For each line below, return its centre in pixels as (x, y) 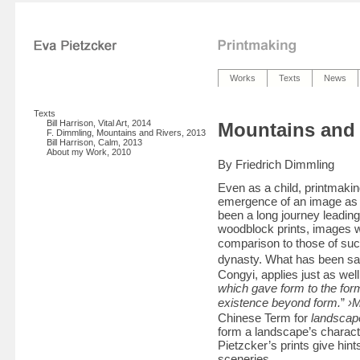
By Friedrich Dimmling (276, 164)
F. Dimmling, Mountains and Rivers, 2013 (126, 133)
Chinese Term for (264, 317)
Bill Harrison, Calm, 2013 (94, 142)
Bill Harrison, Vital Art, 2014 (99, 123)
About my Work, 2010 (89, 152)
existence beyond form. (279, 302)
